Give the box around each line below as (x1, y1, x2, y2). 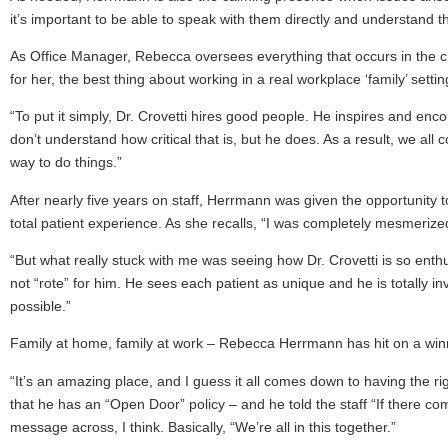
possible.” (10, 298, 71, 315)
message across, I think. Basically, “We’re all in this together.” (10, 418, 396, 435)
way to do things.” (10, 154, 122, 171)
